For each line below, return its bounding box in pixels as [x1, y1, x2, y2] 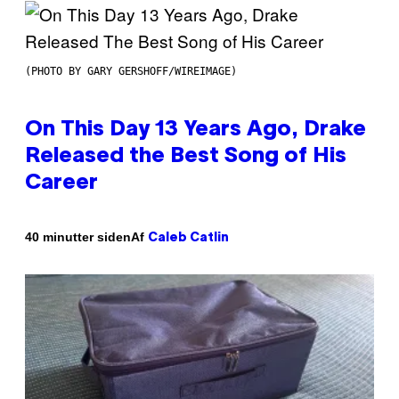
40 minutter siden [25, 230, 131, 245]
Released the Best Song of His [25, 146, 346, 167]
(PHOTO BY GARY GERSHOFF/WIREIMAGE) [25, 64, 237, 77]
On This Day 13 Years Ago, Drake [25, 119, 366, 140]
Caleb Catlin [148, 232, 229, 244]
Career [25, 173, 98, 193]
